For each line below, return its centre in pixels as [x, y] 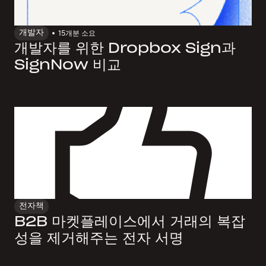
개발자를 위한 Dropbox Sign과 [125, 49]
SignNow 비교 [68, 66]
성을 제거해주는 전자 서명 [99, 239]
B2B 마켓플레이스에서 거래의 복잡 [130, 222]
